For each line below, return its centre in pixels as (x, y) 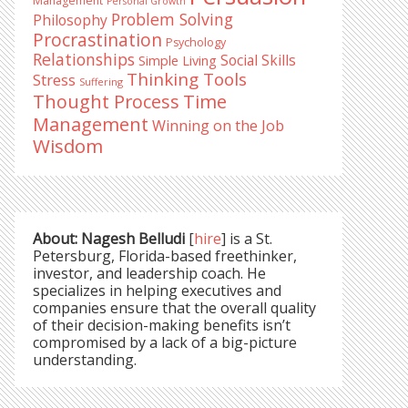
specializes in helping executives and (157, 291)
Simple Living (178, 61)
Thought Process (106, 102)
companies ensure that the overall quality (174, 308)
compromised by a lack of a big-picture (165, 342)
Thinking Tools (187, 79)
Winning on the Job (218, 126)
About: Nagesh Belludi (109, 239)
